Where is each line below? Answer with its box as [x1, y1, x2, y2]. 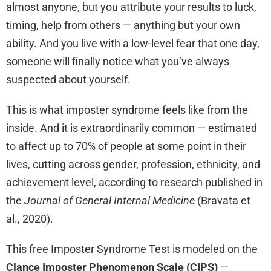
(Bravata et [195, 194, 250, 207]
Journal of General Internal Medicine [24, 194, 195, 207]
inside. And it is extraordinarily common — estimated [6, 122, 257, 135]
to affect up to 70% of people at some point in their [6, 140, 246, 153]
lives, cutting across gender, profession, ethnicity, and [6, 158, 260, 171]
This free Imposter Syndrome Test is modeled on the [6, 243, 258, 256]
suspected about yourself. [6, 73, 131, 87]
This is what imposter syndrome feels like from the [6, 103, 248, 117]
